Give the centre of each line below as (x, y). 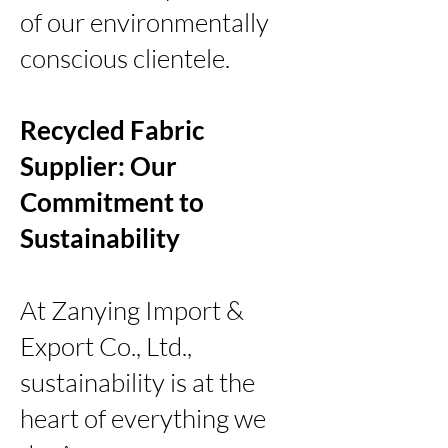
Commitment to (112, 201)
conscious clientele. (125, 57)
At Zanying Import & (132, 309)
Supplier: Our (98, 165)
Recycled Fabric (112, 129)
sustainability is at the (137, 381)
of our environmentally (144, 21)
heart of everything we (143, 417)
